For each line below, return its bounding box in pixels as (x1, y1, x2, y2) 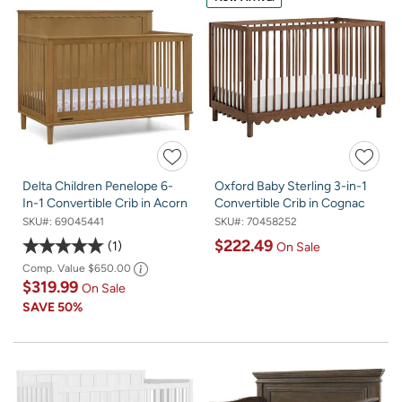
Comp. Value (22, 262, 88, 275)
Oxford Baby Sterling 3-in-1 (214, 179, 367, 195)
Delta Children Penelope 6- (22, 179, 173, 195)
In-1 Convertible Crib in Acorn (22, 196, 188, 212)
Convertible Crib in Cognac (214, 196, 365, 212)
